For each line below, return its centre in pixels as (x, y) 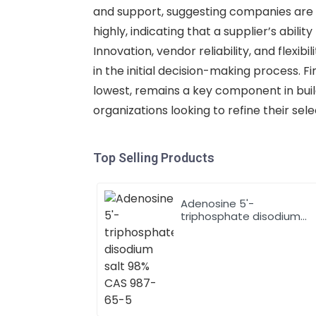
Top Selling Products (154, 157)
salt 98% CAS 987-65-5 (242, 229)
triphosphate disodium (241, 216)
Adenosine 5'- (218, 203)
